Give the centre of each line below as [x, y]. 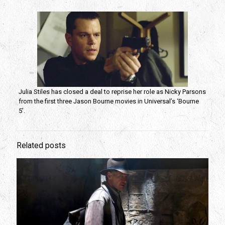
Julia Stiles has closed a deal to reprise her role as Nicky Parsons [112, 92]
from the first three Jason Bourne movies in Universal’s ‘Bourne [108, 101]
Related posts [41, 146]
